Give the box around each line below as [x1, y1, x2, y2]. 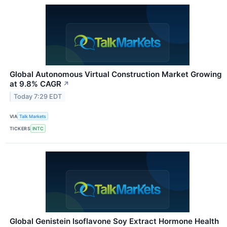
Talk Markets [19, 113, 47, 119]
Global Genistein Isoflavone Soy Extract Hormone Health [10, 216, 219, 226]
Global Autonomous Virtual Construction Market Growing [10, 69, 222, 80]
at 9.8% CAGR [10, 79, 61, 89]
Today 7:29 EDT [14, 93, 62, 101]
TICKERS [10, 126, 31, 132]
